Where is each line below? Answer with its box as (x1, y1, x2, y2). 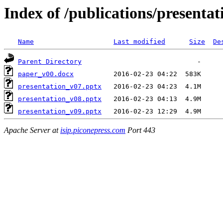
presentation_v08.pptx (18, 95, 102, 103)
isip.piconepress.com (60, 125, 125, 134)
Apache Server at (4, 125, 60, 134)
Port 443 (125, 125, 155, 134)
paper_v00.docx (18, 70, 74, 78)
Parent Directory (18, 58, 82, 66)
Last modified (113, 38, 165, 46)
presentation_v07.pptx (18, 83, 102, 91)
